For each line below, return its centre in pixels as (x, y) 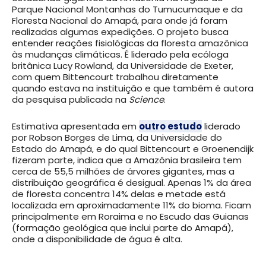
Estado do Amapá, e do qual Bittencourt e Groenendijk (133, 148)
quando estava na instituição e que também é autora (133, 88)
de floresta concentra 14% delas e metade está (119, 194)
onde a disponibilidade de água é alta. (97, 239)
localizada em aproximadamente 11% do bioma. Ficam (132, 205)
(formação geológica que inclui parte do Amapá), (123, 227)
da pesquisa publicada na (70, 99)
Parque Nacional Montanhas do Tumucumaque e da (127, 9)
